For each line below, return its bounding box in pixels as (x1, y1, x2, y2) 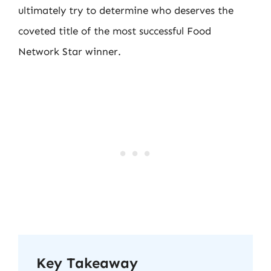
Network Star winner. (18, 45, 121, 57)
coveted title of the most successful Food (18, 25, 211, 37)
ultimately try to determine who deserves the (18, 4, 233, 16)
